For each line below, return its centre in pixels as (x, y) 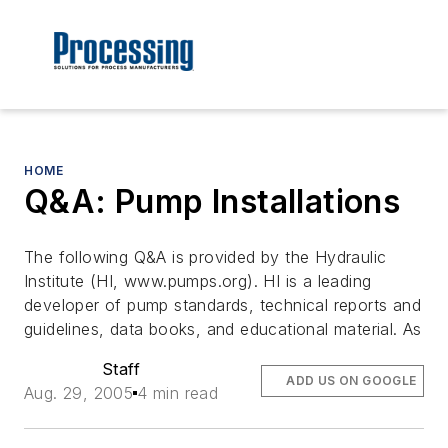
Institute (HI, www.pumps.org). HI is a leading (198, 281)
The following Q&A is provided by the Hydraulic (205, 257)
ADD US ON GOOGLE (351, 381)
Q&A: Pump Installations (212, 202)
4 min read (178, 393)
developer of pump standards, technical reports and (222, 305)
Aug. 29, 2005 (79, 393)
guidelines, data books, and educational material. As (223, 329)
